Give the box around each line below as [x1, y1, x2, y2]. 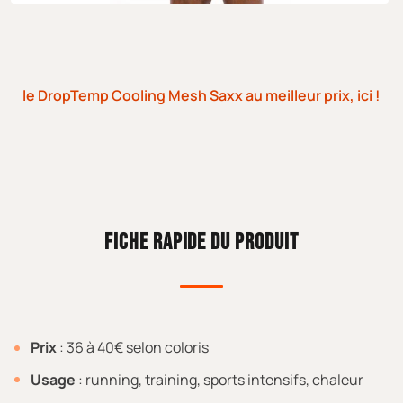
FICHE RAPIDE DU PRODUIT [103, 229, 300, 256]
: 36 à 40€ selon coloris [56, 337, 209, 358]
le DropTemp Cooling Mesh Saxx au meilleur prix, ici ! [22, 85, 381, 106]
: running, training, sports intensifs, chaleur [75, 369, 363, 390]
